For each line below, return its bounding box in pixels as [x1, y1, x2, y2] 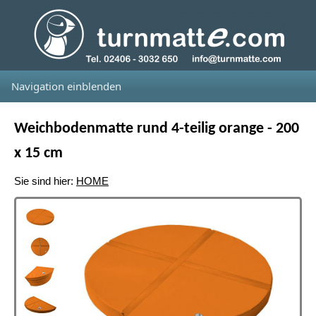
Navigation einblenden [11, 79, 121, 93]
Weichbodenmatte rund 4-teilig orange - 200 [14, 121, 299, 137]
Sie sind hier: [14, 175, 76, 187]
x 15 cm [14, 145, 63, 162]
